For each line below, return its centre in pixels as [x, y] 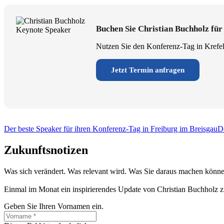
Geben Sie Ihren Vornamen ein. [54, 206]
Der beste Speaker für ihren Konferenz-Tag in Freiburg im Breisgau [111, 129]
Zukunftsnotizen [46, 150]
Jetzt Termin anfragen [148, 70]
